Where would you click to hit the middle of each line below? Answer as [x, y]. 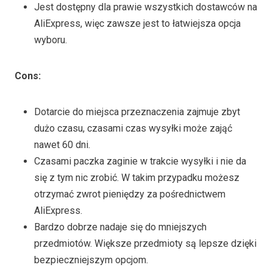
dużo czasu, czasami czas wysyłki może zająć [133, 128]
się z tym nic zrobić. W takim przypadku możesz [137, 177]
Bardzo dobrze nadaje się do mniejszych [120, 227]
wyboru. [51, 40]
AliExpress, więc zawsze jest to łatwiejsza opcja [137, 23]
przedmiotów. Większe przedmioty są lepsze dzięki [145, 243]
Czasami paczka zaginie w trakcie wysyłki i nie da [140, 161]
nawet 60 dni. [62, 144]
